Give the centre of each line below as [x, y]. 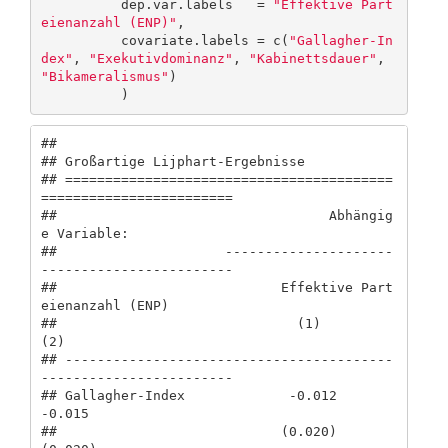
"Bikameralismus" [104, 77]
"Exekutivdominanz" [160, 59]
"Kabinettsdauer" [312, 59]
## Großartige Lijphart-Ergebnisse [172, 162]
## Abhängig [216, 216]
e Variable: [136, 234]
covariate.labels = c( [204, 41]
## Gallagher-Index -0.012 [188, 396]
